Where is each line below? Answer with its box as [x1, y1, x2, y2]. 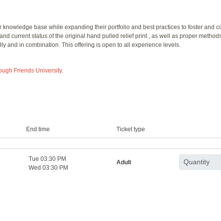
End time [26, 125, 50, 133]
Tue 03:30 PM [29, 155, 67, 162]
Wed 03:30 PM [29, 164, 69, 171]
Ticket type [116, 125, 145, 133]
